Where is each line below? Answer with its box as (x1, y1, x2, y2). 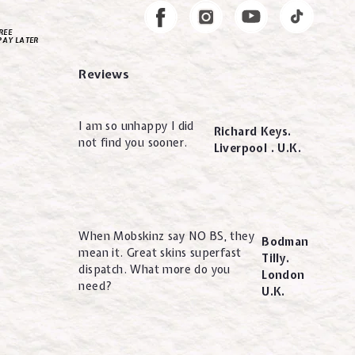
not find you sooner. (78, 135, 188, 150)
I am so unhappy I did (78, 118, 194, 133)
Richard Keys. (213, 124, 292, 139)
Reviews (78, 66, 130, 82)
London (261, 268, 305, 283)
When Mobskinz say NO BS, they (78, 228, 254, 243)
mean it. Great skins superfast (78, 245, 242, 260)
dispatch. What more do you (78, 261, 231, 277)
